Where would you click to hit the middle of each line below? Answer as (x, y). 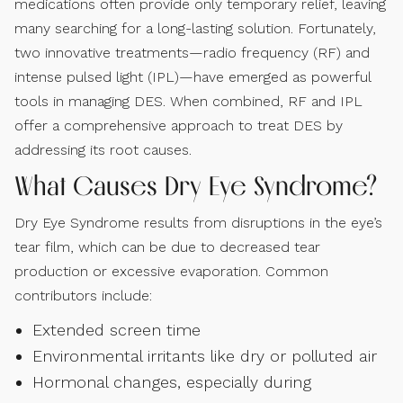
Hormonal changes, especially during (172, 382)
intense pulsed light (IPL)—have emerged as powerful (193, 77)
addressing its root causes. (103, 150)
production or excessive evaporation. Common (171, 272)
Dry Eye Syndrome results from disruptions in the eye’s (198, 223)
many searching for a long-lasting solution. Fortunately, (195, 29)
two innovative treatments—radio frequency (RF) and (192, 53)
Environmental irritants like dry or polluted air (205, 356)
